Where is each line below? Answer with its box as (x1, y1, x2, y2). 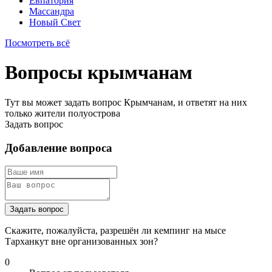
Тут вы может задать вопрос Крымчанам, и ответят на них (5, 97, 247, 107)
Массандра (29, 6, 74, 16)
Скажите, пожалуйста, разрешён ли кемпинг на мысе (5, 225, 226, 236)
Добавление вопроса (5, 141, 112, 154)
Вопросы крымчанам (5, 61, 192, 84)
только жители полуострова (5, 107, 120, 118)
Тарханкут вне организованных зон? (5, 236, 158, 247)
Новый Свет (29, 17, 81, 27)
